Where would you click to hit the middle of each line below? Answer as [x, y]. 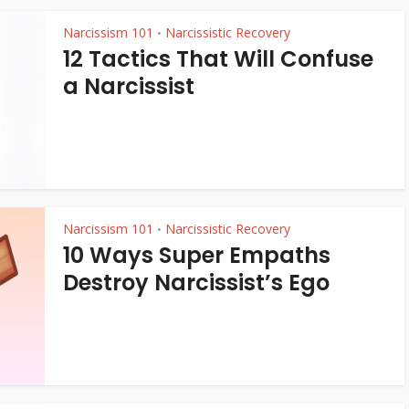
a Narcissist [129, 86]
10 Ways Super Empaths [197, 255]
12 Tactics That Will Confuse [218, 59]
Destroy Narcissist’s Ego [196, 283]
